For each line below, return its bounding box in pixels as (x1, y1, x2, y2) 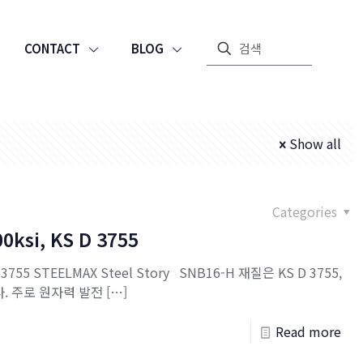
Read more (275, 322, 341, 341)
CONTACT (24, 40, 80, 57)
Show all (289, 134, 341, 153)
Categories (271, 202, 340, 221)
